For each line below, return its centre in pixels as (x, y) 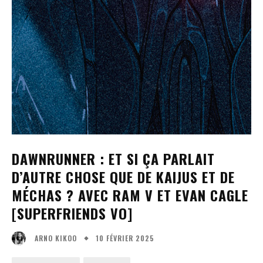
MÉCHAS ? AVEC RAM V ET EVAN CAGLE (130, 195)
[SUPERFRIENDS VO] (72, 213)
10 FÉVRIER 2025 (125, 238)
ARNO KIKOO (56, 238)
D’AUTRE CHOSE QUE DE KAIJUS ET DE (123, 177)
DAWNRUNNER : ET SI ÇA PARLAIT (113, 159)
